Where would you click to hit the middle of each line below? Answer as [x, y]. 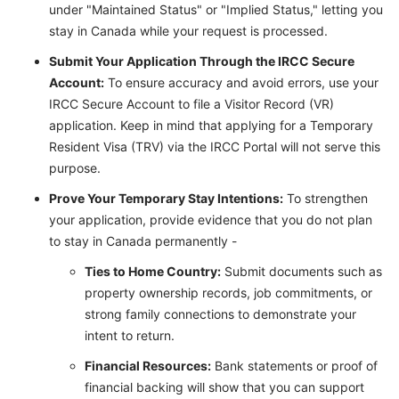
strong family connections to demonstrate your [220, 314]
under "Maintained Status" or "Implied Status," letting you [216, 10]
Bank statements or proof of [294, 366]
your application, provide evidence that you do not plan [211, 220]
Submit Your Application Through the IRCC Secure [202, 61]
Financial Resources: [148, 366]
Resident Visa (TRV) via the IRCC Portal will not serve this [215, 147]
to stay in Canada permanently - [143, 241]
